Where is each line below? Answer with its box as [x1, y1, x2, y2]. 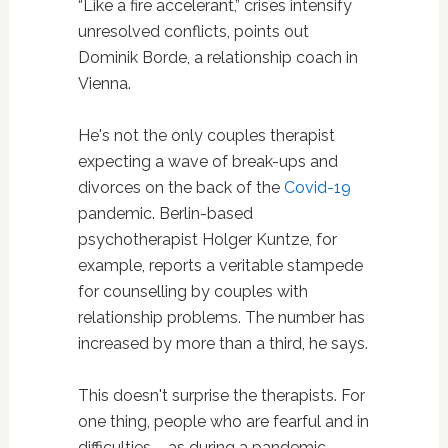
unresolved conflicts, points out [77, 22, 309, 42]
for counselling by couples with [77, 282, 308, 302]
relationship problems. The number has [77, 308, 365, 328]
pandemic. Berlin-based [77, 204, 253, 224]
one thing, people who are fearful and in [77, 412, 369, 432]
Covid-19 [283, 178, 351, 198]
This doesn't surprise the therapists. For [77, 386, 365, 406]
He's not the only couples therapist [77, 126, 335, 146]
